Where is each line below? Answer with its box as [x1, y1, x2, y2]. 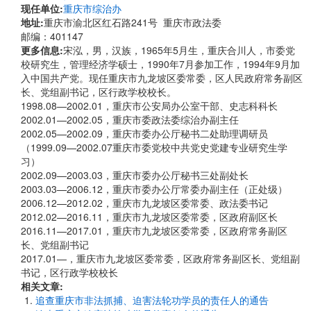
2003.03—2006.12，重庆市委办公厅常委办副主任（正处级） [21, 182, 287, 196]
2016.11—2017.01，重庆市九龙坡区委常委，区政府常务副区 [21, 224, 287, 237]
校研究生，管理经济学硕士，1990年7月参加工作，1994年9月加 [21, 57, 300, 71]
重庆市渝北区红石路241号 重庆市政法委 [44, 15, 227, 29]
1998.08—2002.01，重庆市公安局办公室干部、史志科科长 [21, 99, 278, 112]
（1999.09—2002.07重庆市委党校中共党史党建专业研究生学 [21, 140, 287, 154]
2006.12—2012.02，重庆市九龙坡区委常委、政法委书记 [21, 196, 268, 210]
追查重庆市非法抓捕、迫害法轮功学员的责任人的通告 [35, 293, 269, 307]
